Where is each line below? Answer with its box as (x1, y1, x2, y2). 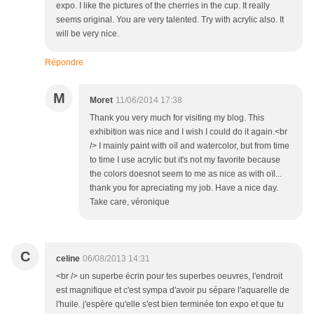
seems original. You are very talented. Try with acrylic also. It (56, 15, 284, 25)
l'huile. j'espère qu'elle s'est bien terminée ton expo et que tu (56, 299, 284, 310)
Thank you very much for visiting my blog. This (90, 113, 264, 123)
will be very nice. (56, 29, 119, 39)
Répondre (45, 57, 83, 68)
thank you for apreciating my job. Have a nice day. (90, 183, 278, 193)
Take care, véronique (90, 197, 170, 207)
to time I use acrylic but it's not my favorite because (90, 155, 280, 165)
